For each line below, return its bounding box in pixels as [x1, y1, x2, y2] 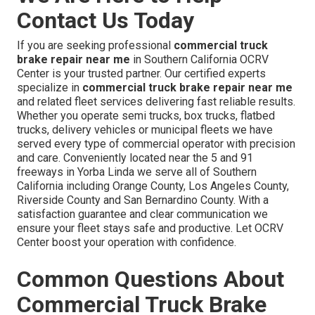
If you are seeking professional [17, 39, 174, 53]
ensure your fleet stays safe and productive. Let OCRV [17, 221, 283, 236]
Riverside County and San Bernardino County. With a [17, 193, 269, 207]
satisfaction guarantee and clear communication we [17, 207, 268, 221]
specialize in [17, 81, 82, 95]
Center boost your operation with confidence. [17, 236, 236, 250]
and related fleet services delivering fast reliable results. [17, 95, 295, 109]
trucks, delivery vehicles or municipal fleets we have [17, 123, 273, 137]
